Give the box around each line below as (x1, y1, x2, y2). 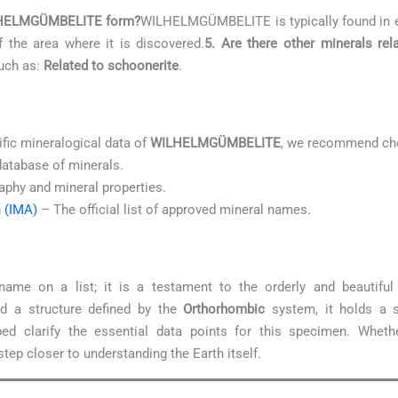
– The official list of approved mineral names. (37, 202, 311, 219)
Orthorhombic (183, 301, 266, 318)
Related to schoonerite (44, 58, 179, 75)
